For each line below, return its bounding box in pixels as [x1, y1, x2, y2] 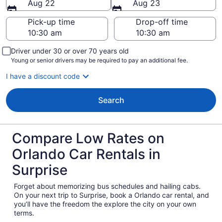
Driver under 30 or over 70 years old [11, 47, 129, 55]
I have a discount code [6, 72, 80, 80]
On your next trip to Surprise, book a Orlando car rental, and [14, 191, 209, 199]
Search [98, 95, 124, 105]
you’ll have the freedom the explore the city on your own [14, 200, 196, 208]
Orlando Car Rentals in [12, 146, 161, 163]
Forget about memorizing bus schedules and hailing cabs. [14, 182, 201, 190]
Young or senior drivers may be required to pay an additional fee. [11, 56, 188, 64]
